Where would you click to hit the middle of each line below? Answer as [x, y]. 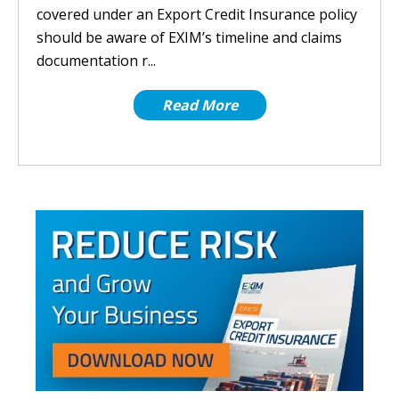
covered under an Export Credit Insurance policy [197, 14]
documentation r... [96, 61]
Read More [199, 105]
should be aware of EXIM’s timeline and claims [189, 37]
